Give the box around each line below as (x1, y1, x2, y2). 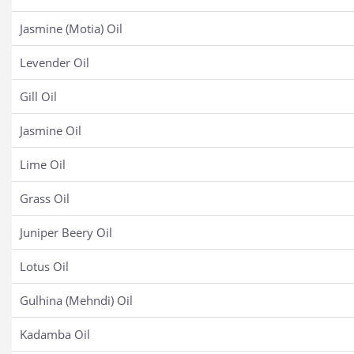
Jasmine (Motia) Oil (20, 21, 122, 37)
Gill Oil (20, 88, 57, 105)
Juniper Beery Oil (20, 224, 112, 241)
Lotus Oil (20, 258, 69, 275)
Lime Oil (20, 156, 66, 173)
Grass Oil (20, 190, 70, 207)
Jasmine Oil (20, 122, 81, 139)
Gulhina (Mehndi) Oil (20, 292, 133, 309)
